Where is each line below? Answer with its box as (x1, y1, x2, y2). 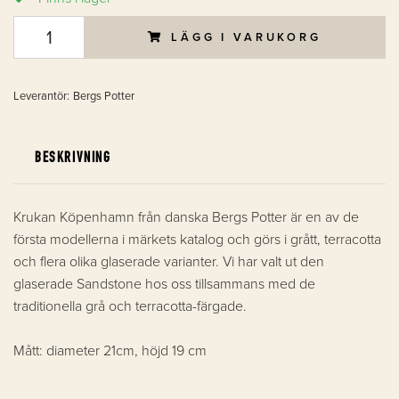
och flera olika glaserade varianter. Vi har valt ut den (13, 251, 324, 272)
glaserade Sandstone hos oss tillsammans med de (13, 273, 315, 294)
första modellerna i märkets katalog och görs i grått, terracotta (13, 229, 381, 249)
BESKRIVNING (35, 149, 111, 167)
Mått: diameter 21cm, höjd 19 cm (13, 340, 207, 361)
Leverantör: (13, 87, 69, 104)
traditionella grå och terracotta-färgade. (13, 296, 247, 316)
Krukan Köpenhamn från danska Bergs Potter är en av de (13, 207, 359, 227)
